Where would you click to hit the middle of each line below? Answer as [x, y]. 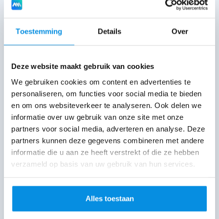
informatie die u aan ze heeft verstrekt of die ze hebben [105, 152]
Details [109, 31]
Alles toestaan [109, 198]
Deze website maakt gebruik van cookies [83, 66]
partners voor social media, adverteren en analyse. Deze [108, 128]
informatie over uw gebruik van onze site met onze [98, 117]
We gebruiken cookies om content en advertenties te [101, 81]
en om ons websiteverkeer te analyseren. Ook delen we [106, 105]
